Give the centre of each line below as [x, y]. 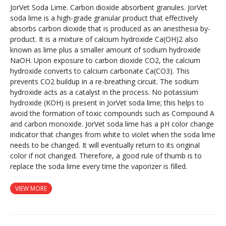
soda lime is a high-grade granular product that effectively [104, 18]
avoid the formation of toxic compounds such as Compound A [112, 114]
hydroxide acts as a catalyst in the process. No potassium [104, 92]
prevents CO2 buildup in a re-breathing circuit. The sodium [104, 82]
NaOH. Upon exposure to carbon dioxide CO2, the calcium [105, 61]
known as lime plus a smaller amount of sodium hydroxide [105, 50]
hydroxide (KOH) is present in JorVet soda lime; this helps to [107, 103]
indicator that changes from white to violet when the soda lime [113, 135]
